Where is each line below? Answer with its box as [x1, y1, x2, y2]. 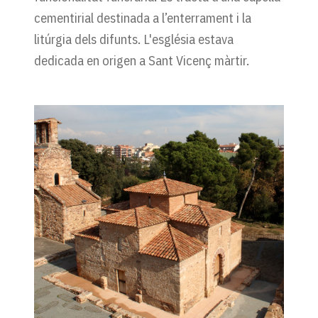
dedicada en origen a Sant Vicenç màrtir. [34, 51, 249, 69]
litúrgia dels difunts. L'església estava [34, 30, 234, 48]
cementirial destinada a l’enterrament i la [34, 9, 251, 26]
